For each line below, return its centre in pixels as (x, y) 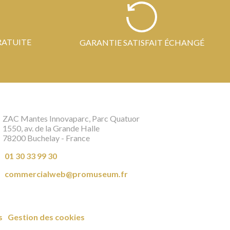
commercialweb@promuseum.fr (66, 174)
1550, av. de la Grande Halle (51, 128)
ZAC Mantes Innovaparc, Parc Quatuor (71, 118)
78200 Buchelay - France (46, 138)
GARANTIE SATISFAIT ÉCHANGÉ (142, 42)
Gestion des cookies (46, 217)
